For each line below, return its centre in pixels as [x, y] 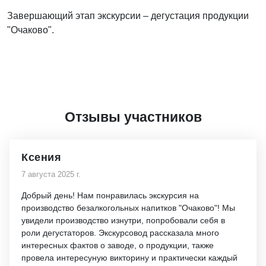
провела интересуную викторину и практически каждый [129, 258]
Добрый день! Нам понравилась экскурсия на [110, 195]
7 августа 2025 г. [51, 174]
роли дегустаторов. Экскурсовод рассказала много [120, 233]
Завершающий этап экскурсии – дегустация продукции [128, 16]
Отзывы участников [133, 117]
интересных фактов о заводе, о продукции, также [118, 245]
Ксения [41, 157]
